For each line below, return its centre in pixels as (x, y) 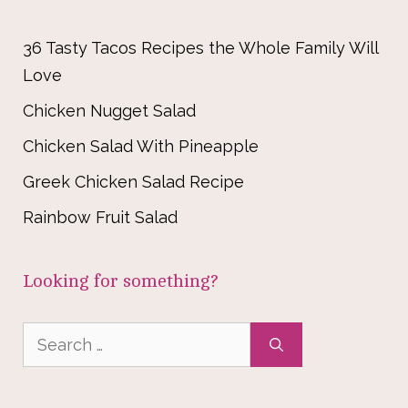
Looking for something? (121, 281)
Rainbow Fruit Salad (100, 218)
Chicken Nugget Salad (109, 111)
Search (49, 335)
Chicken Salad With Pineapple (141, 147)
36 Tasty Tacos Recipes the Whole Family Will (200, 48)
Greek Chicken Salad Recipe (133, 182)
